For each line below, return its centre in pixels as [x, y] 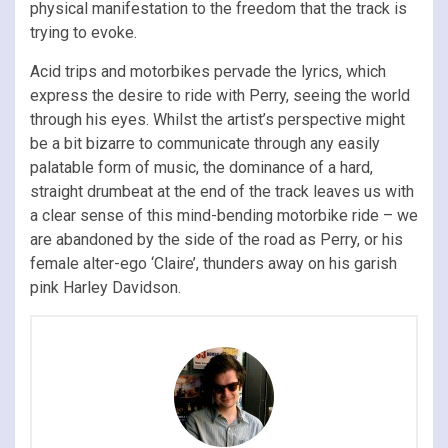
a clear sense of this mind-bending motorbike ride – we [224, 215]
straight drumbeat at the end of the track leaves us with [222, 191]
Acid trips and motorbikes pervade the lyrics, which [208, 71]
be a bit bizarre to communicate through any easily [205, 143]
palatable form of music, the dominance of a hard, [201, 167]
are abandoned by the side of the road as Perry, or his [216, 239]
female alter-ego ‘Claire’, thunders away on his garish [213, 263]
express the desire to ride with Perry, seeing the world [220, 95]
